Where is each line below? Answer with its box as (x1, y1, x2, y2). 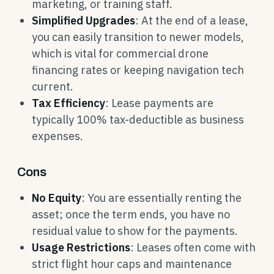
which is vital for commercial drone (32, 46, 209, 61)
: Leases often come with (130, 240, 256, 254)
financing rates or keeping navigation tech (32, 63, 244, 77)
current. (32, 80, 73, 94)
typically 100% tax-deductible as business (32, 113, 244, 127)
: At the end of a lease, (135, 13, 248, 28)
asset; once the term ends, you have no (32, 207, 230, 221)
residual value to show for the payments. (32, 224, 238, 238)
